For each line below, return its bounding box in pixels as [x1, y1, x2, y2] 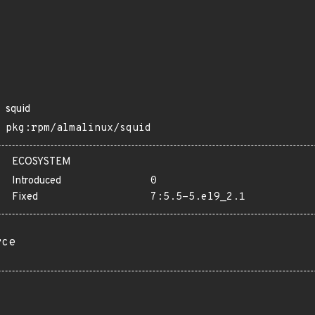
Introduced [12, 174, 61, 188]
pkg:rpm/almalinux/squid [6, 122, 151, 135]
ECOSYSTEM [12, 155, 71, 169]
